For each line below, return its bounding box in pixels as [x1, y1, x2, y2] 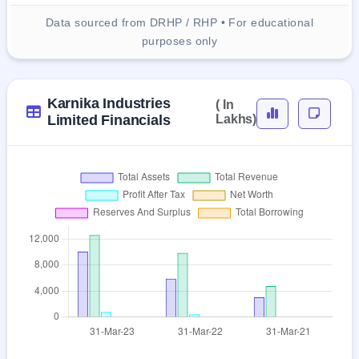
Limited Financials [46, 112, 171, 129]
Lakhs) [216, 112, 256, 127]
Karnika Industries [46, 95, 171, 112]
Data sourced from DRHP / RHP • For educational [46, 16, 313, 30]
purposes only [141, 34, 218, 48]
